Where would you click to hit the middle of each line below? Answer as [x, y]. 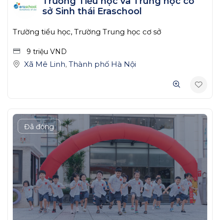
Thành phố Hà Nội [102, 64]
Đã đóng [39, 126]
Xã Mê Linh [45, 64]
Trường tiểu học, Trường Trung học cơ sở [87, 32]
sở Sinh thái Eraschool [92, 12]
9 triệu [38, 51]
